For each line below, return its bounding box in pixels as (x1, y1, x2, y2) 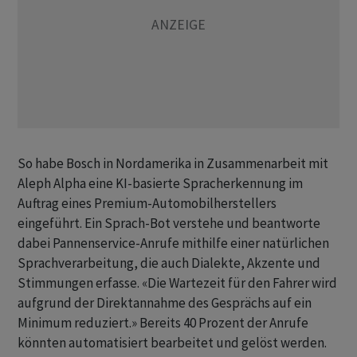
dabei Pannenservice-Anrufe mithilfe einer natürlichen (18, 234, 329, 252)
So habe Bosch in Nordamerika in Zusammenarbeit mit (18, 155, 328, 172)
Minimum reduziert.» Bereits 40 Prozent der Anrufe (18, 314, 308, 331)
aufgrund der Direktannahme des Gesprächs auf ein (18, 294, 312, 312)
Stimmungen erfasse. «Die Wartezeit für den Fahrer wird (18, 274, 337, 292)
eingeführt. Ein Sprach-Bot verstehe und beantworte (18, 214, 320, 232)
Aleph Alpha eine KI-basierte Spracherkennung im (18, 175, 303, 192)
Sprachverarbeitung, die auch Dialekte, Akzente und (18, 254, 320, 272)
